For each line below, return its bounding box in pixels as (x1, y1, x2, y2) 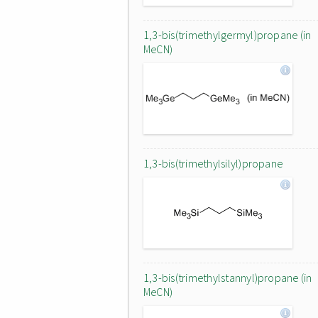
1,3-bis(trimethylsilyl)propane (143, 156, 283, 170)
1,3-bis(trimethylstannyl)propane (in (143, 270, 312, 285)
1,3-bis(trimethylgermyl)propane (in (143, 28, 312, 42)
